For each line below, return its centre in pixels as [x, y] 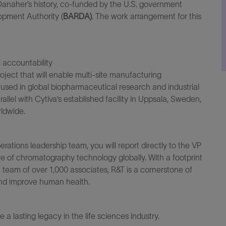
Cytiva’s [48, 99]
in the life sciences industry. [111, 216]
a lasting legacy [34, 216]
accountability [27, 63]
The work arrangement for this [147, 16]
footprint [187, 157]
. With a [158, 157]
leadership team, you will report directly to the [110, 145]
